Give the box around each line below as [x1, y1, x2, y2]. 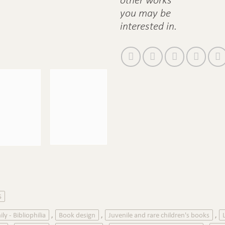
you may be [120, 6, 171, 20]
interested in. [120, 19, 177, 33]
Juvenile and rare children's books [108, 210, 209, 220]
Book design [59, 210, 95, 220]
